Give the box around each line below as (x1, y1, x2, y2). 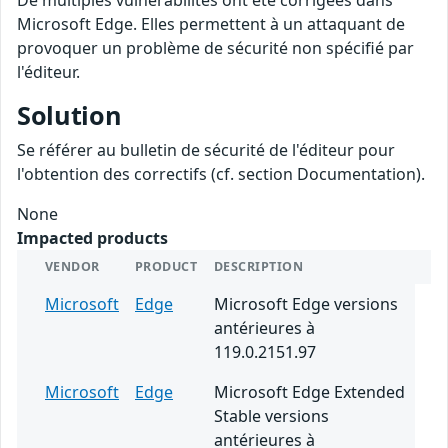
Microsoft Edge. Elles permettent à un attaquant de (17, 13, 405, 36)
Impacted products (17, 227, 168, 250)
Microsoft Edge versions (214, 293, 398, 316)
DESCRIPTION (214, 258, 304, 276)
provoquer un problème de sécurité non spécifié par (17, 37, 414, 60)
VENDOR (45, 258, 100, 276)
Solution (17, 98, 122, 133)
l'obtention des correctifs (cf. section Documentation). (17, 163, 425, 186)
